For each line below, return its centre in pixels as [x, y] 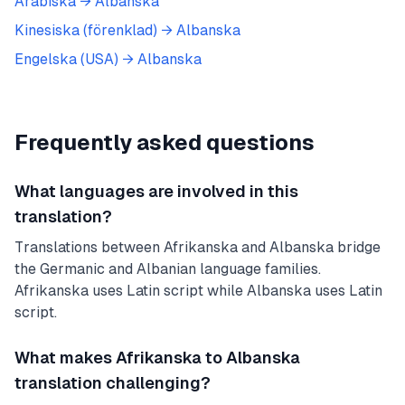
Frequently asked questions [165, 142]
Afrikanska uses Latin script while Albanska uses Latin [198, 291]
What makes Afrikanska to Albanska [157, 358]
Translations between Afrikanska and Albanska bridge [198, 247]
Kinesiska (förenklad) [86, 30]
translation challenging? [113, 383]
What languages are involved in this [156, 191]
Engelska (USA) [66, 59]
